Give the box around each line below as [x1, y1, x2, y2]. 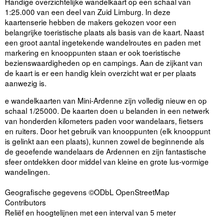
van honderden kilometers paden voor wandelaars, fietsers [5, 115, 203, 126]
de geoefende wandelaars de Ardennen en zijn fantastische [5, 146, 206, 157]
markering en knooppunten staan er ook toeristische [5, 47, 181, 58]
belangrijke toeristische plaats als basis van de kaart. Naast [5, 27, 204, 38]
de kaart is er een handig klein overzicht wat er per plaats [5, 67, 196, 78]
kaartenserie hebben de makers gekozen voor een [5, 16, 176, 28]
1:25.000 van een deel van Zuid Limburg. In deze [5, 6, 170, 17]
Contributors [5, 197, 46, 208]
